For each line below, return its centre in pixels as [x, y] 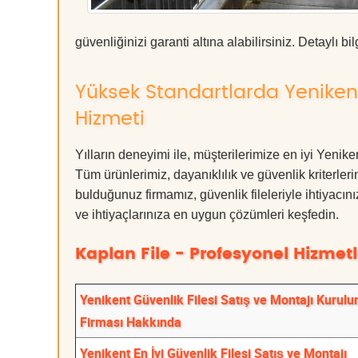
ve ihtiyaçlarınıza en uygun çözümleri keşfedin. [207, 215]
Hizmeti [110, 119]
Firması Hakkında [131, 322]
